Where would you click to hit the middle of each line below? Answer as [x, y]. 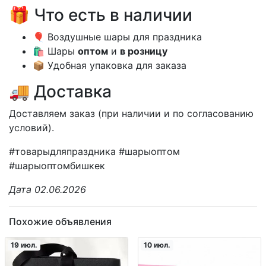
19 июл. [24, 245]
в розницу [144, 51]
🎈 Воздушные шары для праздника [117, 37]
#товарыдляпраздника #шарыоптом [94, 152]
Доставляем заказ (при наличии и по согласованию [131, 114]
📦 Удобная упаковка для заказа [110, 66]
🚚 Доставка [60, 92]
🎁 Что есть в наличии [101, 15]
